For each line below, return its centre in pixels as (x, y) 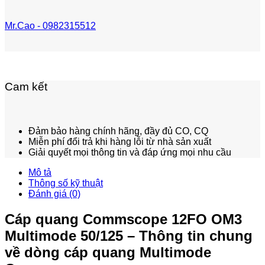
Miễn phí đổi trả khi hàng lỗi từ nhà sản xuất (120, 141)
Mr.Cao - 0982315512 (50, 26)
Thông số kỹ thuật (66, 183)
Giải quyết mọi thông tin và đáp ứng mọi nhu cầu (130, 152)
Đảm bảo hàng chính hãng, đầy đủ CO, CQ (118, 131)
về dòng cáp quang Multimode (108, 252)
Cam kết (26, 87)
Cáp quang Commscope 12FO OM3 (123, 219)
